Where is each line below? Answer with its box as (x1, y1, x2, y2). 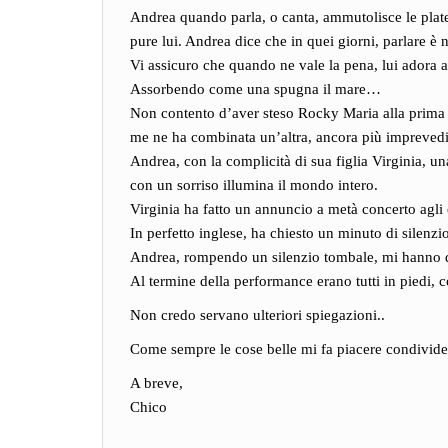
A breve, (130, 375, 183, 391)
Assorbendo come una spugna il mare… (130, 81, 381, 97)
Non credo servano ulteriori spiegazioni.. (130, 307, 385, 323)
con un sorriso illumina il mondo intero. (130, 177, 378, 193)
